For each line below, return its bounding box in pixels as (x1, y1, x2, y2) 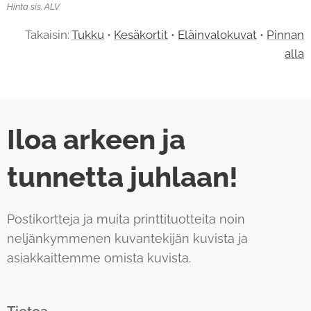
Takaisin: (25, 28, 72, 42)
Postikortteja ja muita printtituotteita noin (7, 212, 245, 226)
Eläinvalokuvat (178, 28, 257, 42)
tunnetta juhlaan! (7, 160, 238, 193)
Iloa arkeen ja (7, 123, 185, 155)
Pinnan (267, 28, 304, 42)
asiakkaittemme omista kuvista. (7, 251, 194, 265)
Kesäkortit (114, 28, 168, 42)
